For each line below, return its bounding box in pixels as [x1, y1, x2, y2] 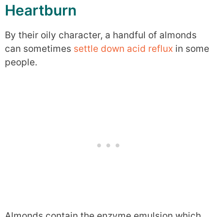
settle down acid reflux [74, 43, 173, 55]
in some [173, 43, 209, 55]
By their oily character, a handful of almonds [5, 30, 197, 41]
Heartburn [5, 1, 77, 19]
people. [5, 57, 37, 68]
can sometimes [5, 43, 74, 55]
